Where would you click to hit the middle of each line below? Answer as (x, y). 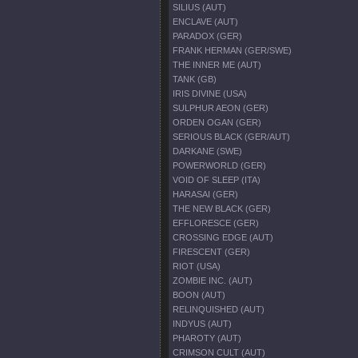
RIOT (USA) (197, 266)
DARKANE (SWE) (207, 151)
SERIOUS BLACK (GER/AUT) (231, 137)
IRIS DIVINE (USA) (210, 93)
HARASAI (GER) (205, 194)
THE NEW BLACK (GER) (222, 209)
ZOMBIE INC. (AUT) (213, 280)
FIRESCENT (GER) (211, 252)
